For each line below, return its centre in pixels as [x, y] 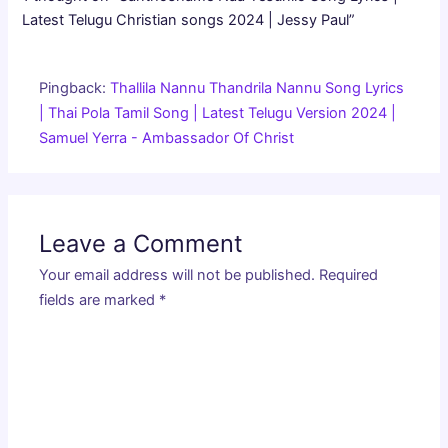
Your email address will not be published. [177, 274]
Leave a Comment [141, 243]
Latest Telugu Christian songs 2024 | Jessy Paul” [189, 20]
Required [349, 274]
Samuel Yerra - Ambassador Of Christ [167, 137]
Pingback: [75, 87]
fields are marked [99, 299]
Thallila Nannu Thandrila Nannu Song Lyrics [257, 87]
